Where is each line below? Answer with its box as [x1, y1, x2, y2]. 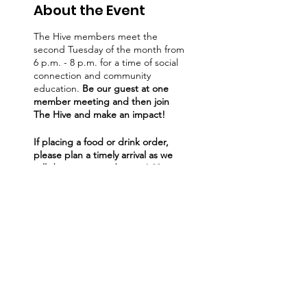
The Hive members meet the [34, 30, 158, 42]
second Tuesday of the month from [34, 43, 184, 56]
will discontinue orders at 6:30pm [34, 162, 175, 174]
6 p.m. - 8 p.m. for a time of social [34, 56, 178, 69]
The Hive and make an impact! [34, 108, 168, 121]
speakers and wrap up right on [34, 188, 167, 200]
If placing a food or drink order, [34, 136, 169, 148]
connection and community [34, 69, 151, 82]
